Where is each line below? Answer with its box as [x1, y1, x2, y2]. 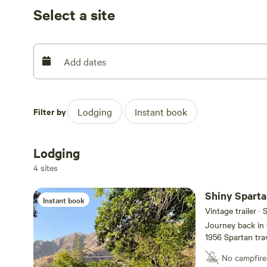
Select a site [33, 5, 115, 24]
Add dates [64, 55, 106, 68]
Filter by [33, 105, 66, 117]
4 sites [33, 162, 58, 173]
